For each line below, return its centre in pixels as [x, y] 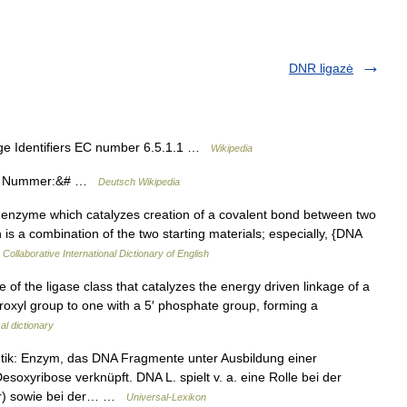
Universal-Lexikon [166, 397]
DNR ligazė [321, 68]
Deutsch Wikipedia [139, 182]
